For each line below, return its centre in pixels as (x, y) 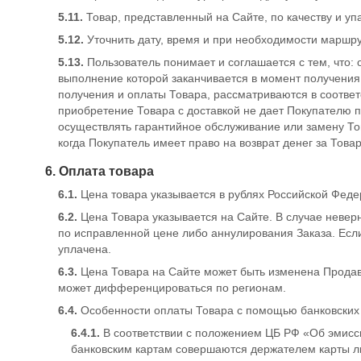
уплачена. (85, 249)
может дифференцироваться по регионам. (172, 288)
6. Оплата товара (100, 171)
